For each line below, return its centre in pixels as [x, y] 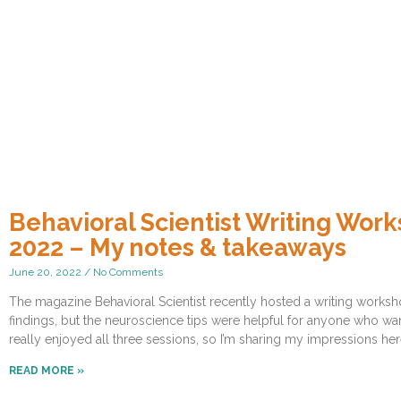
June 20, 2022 [47, 273]
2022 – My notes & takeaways [178, 248]
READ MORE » [47, 371]
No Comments [127, 273]
